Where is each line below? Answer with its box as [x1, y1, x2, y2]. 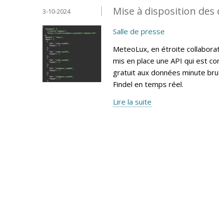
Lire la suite [113, 96, 152, 107]
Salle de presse [113, 26, 165, 36]
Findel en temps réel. [113, 79, 183, 89]
